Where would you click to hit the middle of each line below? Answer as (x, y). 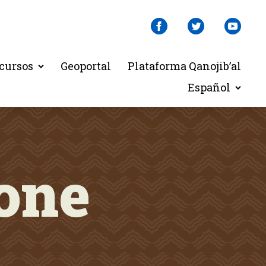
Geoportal (86, 66)
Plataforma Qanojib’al (184, 66)
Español (209, 87)
